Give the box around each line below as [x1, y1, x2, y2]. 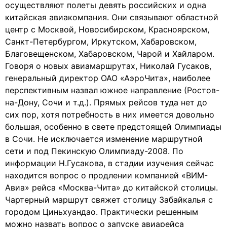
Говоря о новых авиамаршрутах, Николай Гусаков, [5, 61, 211, 71]
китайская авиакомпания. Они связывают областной [5, 12, 218, 22]
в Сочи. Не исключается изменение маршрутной [5, 134, 203, 144]
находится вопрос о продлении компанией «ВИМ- [5, 170, 208, 180]
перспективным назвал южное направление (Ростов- [5, 85, 219, 95]
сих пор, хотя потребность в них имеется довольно [5, 109, 214, 120]
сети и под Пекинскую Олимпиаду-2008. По [5, 146, 183, 156]
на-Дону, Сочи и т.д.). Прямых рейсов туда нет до [5, 97, 207, 107]
